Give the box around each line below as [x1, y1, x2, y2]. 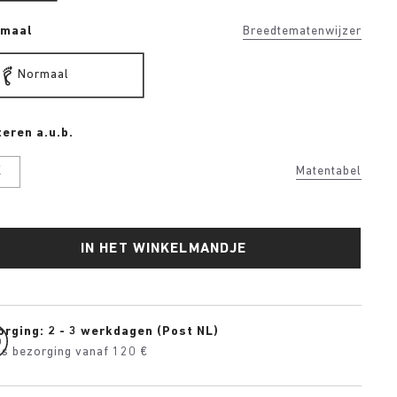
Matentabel [296, 165, 362, 178]
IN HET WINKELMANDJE [81, 242, 247, 256]
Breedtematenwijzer [243, 25, 362, 38]
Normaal [18, 68, 69, 82]
